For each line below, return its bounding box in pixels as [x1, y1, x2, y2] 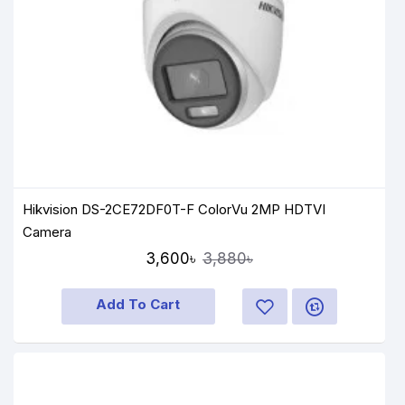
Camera [23, 222, 71, 240]
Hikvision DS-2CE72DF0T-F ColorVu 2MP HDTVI [23, 200, 326, 218]
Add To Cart [96, 296, 181, 314]
